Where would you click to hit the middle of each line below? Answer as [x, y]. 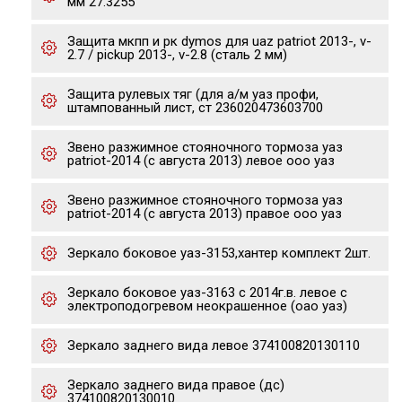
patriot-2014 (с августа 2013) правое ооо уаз [205, 214]
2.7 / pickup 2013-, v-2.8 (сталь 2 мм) [177, 55]
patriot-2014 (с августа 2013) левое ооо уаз [201, 161]
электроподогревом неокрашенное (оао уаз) [207, 306]
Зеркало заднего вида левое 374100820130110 [214, 345]
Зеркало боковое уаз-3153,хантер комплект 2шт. [219, 253]
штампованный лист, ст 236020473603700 [195, 108]
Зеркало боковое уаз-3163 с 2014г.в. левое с [207, 293]
